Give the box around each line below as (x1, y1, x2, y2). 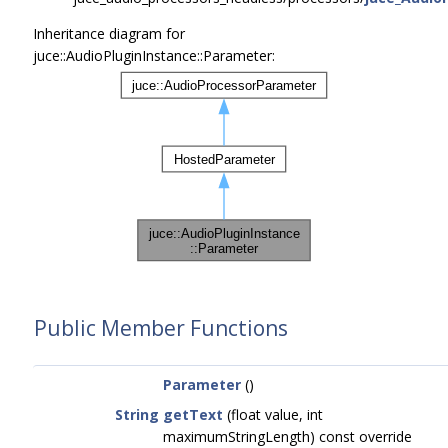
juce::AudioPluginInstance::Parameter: (33, 46, 275, 65)
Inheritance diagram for (33, 24, 185, 43)
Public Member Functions (34, 314, 288, 342)
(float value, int (223, 405, 323, 424)
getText (163, 405, 223, 424)
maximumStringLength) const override (163, 427, 412, 446)
